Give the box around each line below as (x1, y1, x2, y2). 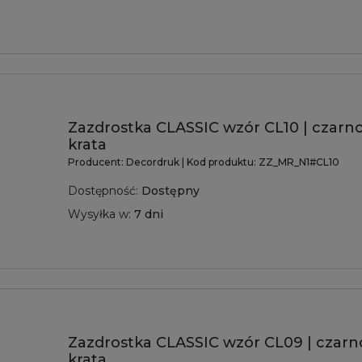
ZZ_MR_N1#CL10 (259, 155, 339, 168)
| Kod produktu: (182, 155, 256, 168)
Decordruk (126, 155, 182, 168)
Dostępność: (68, 183, 138, 198)
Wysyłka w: (68, 206, 131, 221)
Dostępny (141, 183, 200, 198)
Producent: (68, 155, 126, 168)
